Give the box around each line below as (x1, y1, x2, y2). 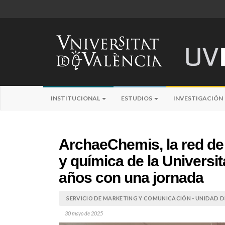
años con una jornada (59, 169, 203, 186)
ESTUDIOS (121, 94, 153, 102)
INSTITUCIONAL (51, 94, 101, 102)
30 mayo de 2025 (65, 210, 103, 216)
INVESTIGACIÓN (173, 94, 224, 102)
